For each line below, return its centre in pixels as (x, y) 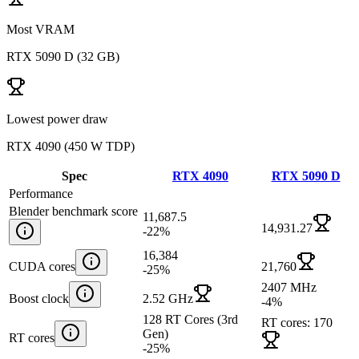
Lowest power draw (57, 119)
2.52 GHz (168, 298)
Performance (41, 193)
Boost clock (39, 298)
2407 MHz (289, 287)
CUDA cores (42, 266)
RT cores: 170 (297, 322)
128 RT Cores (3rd (190, 319)
